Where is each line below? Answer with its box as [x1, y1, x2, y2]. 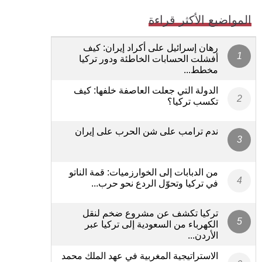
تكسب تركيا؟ [167, 96, 218, 106]
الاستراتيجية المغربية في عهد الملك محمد [61, 250, 218, 261]
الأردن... [188, 230, 218, 240]
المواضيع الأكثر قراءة [149, 13, 251, 26]
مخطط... [184, 64, 218, 75]
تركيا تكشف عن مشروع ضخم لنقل [82, 208, 218, 218]
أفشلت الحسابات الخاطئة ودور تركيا [79, 53, 218, 64]
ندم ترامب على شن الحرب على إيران [75, 126, 218, 136]
